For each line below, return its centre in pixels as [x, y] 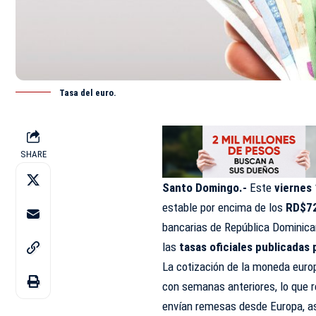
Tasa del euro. [88, 92]
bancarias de [194, 227]
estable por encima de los [224, 207]
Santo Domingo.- [206, 187]
